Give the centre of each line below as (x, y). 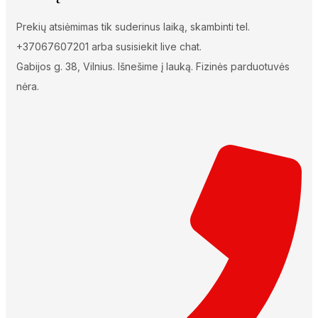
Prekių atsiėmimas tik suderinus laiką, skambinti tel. (133, 26)
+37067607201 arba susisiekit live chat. (109, 46)
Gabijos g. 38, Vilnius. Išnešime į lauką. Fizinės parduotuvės (153, 66)
